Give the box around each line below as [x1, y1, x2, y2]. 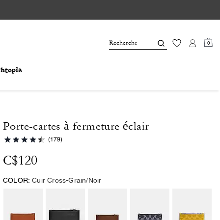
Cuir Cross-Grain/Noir [32, 176, 102, 184]
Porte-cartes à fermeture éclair [3, 120, 149, 133]
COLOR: [3, 176, 30, 184]
